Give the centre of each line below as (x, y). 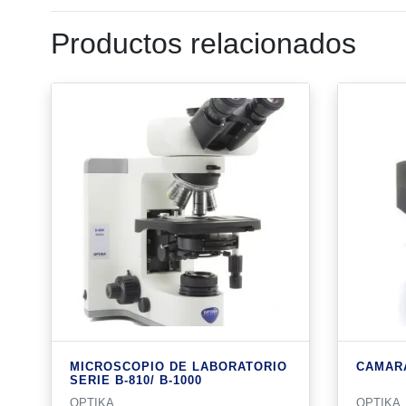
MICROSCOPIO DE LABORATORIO (179, 366)
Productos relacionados (203, 43)
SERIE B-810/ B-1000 (136, 380)
